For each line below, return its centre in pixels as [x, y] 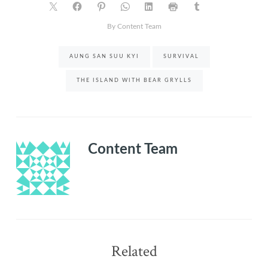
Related [134, 251]
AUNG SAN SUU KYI [104, 56]
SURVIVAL [181, 56]
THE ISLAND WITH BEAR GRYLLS [134, 80]
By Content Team [134, 26]
